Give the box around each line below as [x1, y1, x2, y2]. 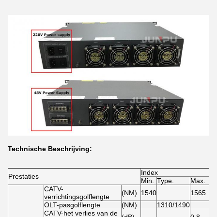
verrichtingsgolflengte [44, 193, 109, 201]
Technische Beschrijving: [8, 145, 92, 153]
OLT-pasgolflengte [44, 201, 100, 209]
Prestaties [8, 172, 39, 181]
